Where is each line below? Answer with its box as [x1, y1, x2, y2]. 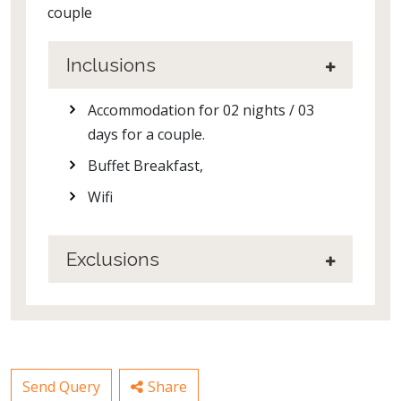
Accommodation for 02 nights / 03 [88, 100, 314, 121]
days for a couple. [88, 124, 205, 145]
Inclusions [66, 54, 156, 77]
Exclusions [66, 248, 159, 271]
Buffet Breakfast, [88, 156, 203, 176]
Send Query [22, 377, 100, 397]
